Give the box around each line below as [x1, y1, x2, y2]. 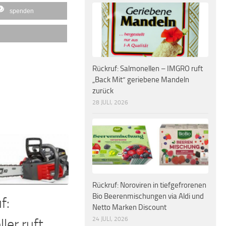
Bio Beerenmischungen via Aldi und [92, 191, 204, 201]
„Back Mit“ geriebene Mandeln [92, 75, 189, 85]
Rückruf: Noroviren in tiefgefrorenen [92, 180, 206, 190]
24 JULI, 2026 [92, 215, 128, 222]
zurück [92, 86, 114, 96]
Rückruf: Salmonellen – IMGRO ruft [92, 64, 203, 74]
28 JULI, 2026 [92, 99, 128, 106]
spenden [10, 7, 34, 15]
